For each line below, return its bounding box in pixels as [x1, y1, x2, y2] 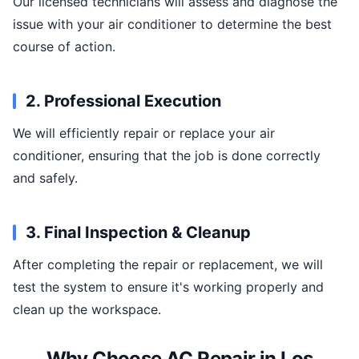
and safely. [13, 170, 78, 186]
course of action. [13, 38, 115, 54]
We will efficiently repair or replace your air [13, 125, 275, 141]
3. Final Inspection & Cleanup [26, 223, 251, 242]
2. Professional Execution [26, 91, 221, 111]
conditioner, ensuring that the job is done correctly [13, 147, 321, 163]
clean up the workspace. [13, 301, 161, 317]
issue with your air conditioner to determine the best [13, 16, 332, 32]
